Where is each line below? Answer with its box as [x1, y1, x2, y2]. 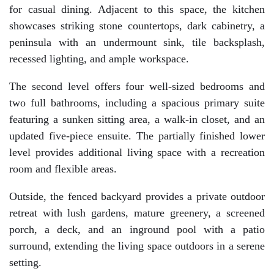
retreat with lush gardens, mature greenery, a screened [9, 207, 265, 219]
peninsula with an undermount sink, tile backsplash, [9, 36, 265, 48]
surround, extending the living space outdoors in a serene [9, 240, 265, 252]
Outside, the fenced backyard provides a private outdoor [9, 190, 265, 202]
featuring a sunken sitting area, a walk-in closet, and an [9, 113, 265, 125]
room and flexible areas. [9, 163, 117, 175]
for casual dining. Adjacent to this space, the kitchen [9, 3, 265, 15]
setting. [9, 256, 42, 268]
